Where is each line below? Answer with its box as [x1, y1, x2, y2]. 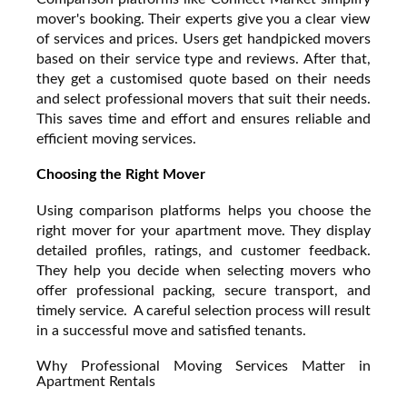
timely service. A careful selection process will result [36, 303, 371, 318]
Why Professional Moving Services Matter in [36, 358, 371, 373]
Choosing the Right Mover [36, 166, 205, 182]
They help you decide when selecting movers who [36, 263, 371, 278]
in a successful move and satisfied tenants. [36, 323, 306, 338]
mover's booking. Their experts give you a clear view [36, 11, 371, 26]
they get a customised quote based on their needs [36, 71, 371, 86]
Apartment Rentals [36, 373, 155, 389]
